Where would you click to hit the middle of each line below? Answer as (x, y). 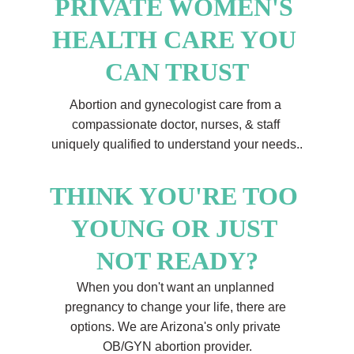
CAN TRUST (177, 72)
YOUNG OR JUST (177, 228)
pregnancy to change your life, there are (177, 307)
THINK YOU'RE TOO (177, 196)
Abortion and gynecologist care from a (177, 105)
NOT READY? (177, 261)
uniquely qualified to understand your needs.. (177, 144)
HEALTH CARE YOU (177, 40)
